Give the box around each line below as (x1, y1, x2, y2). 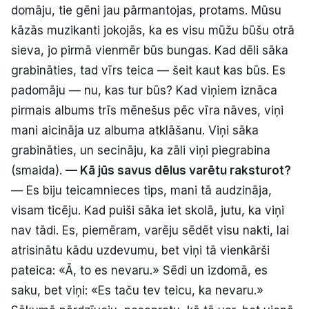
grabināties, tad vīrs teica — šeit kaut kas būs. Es (11, 63, 286, 77)
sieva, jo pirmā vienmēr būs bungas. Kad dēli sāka (11, 43, 288, 57)
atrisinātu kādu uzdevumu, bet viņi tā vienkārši (11, 243, 270, 257)
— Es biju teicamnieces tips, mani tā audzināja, (11, 183, 272, 197)
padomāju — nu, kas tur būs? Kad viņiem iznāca (11, 83, 277, 97)
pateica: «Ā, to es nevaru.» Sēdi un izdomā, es (11, 263, 268, 277)
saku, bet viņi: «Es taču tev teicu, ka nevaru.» (11, 283, 263, 297)
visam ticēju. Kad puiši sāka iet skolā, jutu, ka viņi (11, 203, 284, 217)
